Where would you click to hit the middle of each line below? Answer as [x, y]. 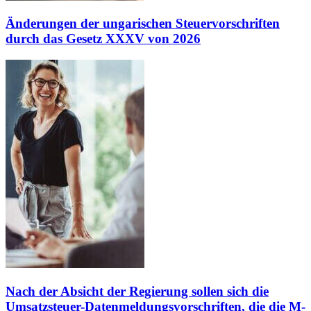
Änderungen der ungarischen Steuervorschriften [143, 24]
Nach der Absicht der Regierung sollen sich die [137, 291]
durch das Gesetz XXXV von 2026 [103, 39]
